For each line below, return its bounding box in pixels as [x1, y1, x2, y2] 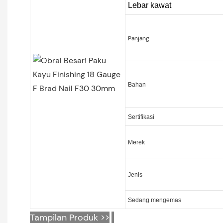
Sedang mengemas [127, 196, 181, 204]
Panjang [127, 34, 149, 42]
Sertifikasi [127, 113, 154, 120]
